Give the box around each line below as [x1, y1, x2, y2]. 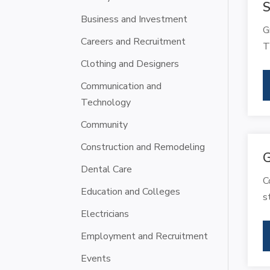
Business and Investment [81, 12, 188, 26]
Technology [81, 95, 131, 109]
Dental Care [81, 162, 133, 176]
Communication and [81, 79, 162, 93]
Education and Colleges [81, 184, 181, 198]
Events [81, 251, 111, 265]
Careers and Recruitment [81, 34, 186, 48]
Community [81, 118, 128, 131]
